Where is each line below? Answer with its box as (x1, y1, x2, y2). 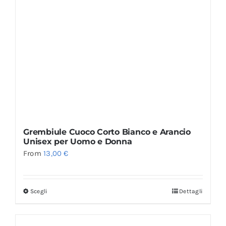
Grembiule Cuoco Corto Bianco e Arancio (23, 127, 191, 137)
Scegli (30, 188, 48, 195)
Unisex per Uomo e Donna (23, 137, 132, 147)
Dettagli (179, 188, 203, 195)
